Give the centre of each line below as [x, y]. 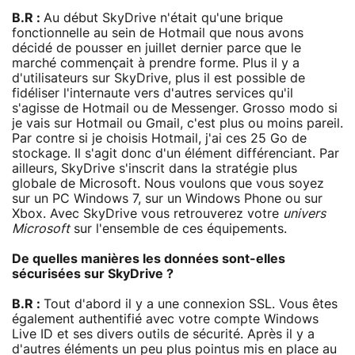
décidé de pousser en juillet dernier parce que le [157, 48]
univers [304, 214]
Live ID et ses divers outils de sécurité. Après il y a [163, 334]
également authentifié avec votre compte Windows [165, 319]
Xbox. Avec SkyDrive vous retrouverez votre [147, 214]
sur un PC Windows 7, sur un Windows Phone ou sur [167, 198]
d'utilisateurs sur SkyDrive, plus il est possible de [158, 78]
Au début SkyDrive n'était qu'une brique [163, 18]
